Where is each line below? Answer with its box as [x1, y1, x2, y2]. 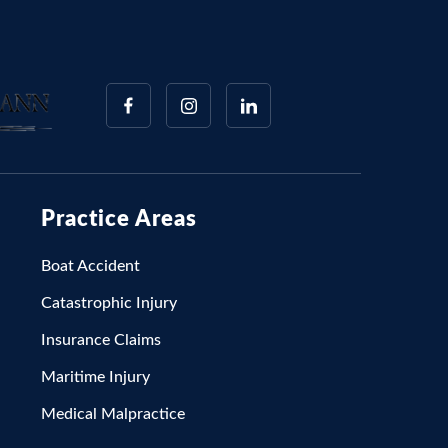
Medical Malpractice [41, 406, 185, 422]
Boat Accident [41, 258, 140, 274]
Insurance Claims [41, 332, 161, 348]
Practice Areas [41, 208, 197, 230]
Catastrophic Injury [41, 295, 177, 311]
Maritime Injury [41, 369, 150, 385]
